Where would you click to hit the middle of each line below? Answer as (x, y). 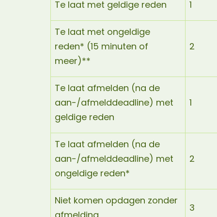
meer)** (73, 61)
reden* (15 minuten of (101, 46)
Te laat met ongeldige (102, 32)
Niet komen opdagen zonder (116, 200)
